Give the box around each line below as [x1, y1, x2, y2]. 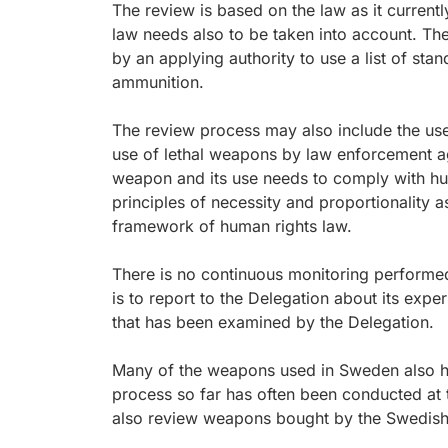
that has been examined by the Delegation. [112, 312, 434, 332]
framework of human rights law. [112, 216, 352, 236]
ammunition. [112, 72, 204, 92]
